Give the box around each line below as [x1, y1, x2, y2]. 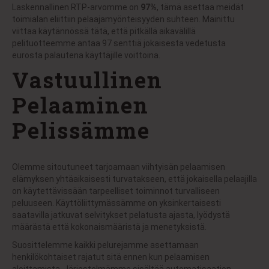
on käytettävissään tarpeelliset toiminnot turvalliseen [12, 186, 220, 196]
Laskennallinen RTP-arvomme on [12, 2, 141, 13]
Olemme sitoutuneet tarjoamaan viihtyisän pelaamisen [12, 162, 225, 172]
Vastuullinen [12, 65, 163, 95]
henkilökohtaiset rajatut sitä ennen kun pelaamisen [12, 252, 210, 262]
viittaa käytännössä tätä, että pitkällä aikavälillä [12, 26, 196, 37]
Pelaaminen [12, 91, 149, 120]
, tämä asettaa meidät [157, 2, 244, 13]
